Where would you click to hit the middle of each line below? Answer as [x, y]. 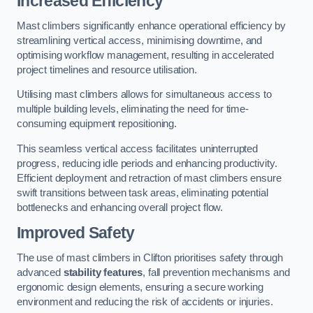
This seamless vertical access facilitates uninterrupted [138, 148]
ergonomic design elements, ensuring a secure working [140, 287]
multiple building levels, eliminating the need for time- [133, 109]
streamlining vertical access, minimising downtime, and [140, 40]
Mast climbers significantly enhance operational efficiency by [152, 26]
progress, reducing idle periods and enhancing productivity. [147, 163]
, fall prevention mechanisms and [216, 272]
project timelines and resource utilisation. [107, 70]
